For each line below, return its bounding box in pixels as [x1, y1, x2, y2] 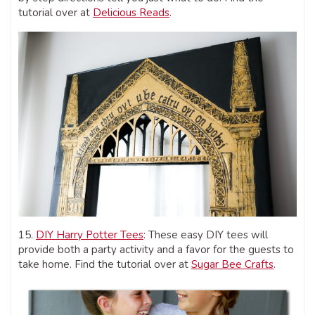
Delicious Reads [93, 5, 169, 20]
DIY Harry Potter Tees [36, 228, 143, 243]
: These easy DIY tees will [143, 228, 268, 243]
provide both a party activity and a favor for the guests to [18, 243, 294, 257]
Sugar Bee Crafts [191, 257, 274, 272]
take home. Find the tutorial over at [18, 257, 191, 272]
